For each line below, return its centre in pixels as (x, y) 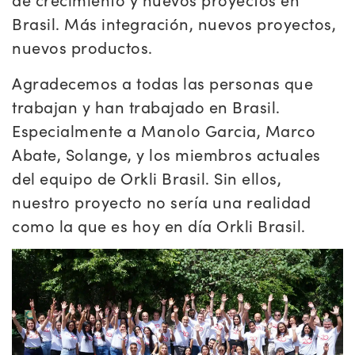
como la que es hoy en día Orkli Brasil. (159, 225)
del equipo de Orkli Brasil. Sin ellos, (147, 177)
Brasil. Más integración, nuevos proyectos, (174, 24)
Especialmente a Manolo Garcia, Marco (164, 130)
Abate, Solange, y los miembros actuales (166, 154)
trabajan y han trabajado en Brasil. (146, 106)
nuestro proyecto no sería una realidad (161, 201)
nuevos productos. (82, 48)
